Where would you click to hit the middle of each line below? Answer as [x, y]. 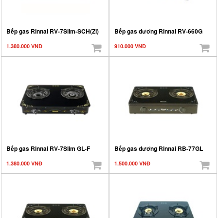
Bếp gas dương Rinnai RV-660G [158, 31]
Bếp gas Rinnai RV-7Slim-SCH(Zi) [53, 31]
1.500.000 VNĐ [132, 163]
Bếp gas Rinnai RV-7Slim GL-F [48, 148]
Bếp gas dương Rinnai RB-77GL [159, 148]
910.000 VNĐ [130, 46]
